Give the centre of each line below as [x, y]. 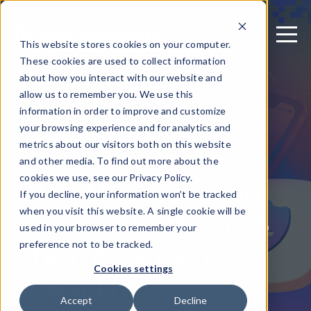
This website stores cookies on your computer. [125, 44]
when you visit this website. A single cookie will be [133, 211]
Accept [76, 301]
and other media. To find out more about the [119, 161]
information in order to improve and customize [123, 111]
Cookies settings [133, 269]
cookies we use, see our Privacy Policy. [106, 177]
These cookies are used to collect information [123, 61]
